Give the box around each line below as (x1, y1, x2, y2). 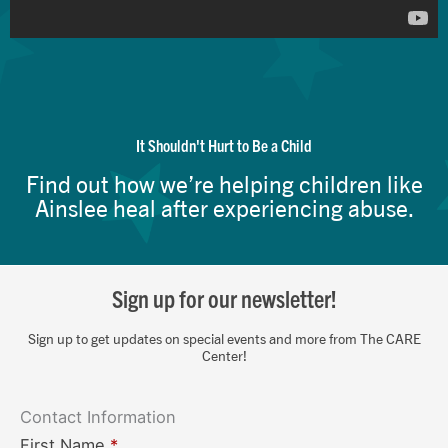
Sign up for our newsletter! (111, 283, 337, 314)
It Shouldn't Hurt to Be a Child (136, 134, 312, 155)
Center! (201, 347, 247, 365)
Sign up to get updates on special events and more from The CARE (27, 330, 421, 348)
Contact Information (20, 407, 176, 428)
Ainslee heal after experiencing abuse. (34, 194, 414, 222)
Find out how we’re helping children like (25, 170, 423, 198)
